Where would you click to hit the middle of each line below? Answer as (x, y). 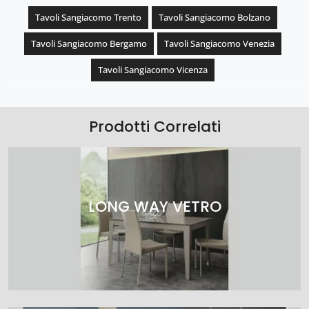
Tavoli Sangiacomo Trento (88, 18)
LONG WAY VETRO (154, 206)
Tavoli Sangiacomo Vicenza (153, 70)
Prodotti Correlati (154, 127)
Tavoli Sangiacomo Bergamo (89, 44)
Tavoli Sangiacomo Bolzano (215, 18)
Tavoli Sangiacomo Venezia (219, 44)
